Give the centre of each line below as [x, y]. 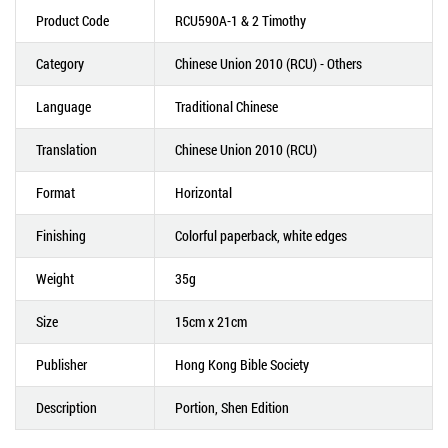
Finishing [61, 235]
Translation [66, 149]
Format [55, 192]
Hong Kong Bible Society [242, 364]
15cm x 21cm [211, 321]
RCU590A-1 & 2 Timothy [240, 20]
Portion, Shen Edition [232, 407]
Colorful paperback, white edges [261, 235]
